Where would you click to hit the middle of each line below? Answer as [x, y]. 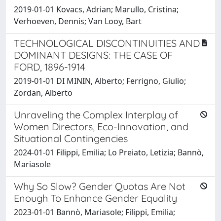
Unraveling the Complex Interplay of [96, 114]
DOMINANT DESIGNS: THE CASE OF [93, 55]
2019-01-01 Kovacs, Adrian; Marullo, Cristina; [96, 9]
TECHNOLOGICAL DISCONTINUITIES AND [107, 43]
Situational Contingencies [71, 138]
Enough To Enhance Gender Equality [95, 198]
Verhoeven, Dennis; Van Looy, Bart [78, 21]
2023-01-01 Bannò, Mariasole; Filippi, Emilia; [94, 212]
